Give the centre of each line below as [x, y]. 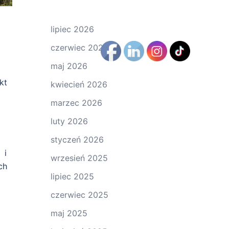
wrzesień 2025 [79, 158]
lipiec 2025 [72, 176]
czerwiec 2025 [79, 195]
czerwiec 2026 [79, 48]
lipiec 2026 [72, 29]
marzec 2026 [76, 103]
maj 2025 [69, 213]
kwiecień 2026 [79, 84]
